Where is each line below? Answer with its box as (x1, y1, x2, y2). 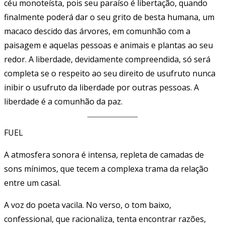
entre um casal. (4, 177, 61, 189)
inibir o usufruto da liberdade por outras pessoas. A (4, 82, 199, 93)
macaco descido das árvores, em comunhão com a (4, 26, 190, 37)
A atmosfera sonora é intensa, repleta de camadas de (4, 149, 204, 161)
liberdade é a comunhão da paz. (4, 96, 123, 107)
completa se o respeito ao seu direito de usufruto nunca (4, 68, 215, 79)
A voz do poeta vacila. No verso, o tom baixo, (4, 199, 171, 211)
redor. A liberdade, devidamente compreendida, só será (4, 54, 210, 65)
